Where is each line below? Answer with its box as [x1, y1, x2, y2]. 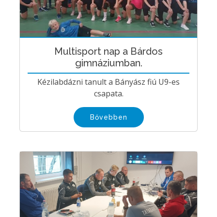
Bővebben [90, 113, 127, 122]
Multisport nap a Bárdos [54, 46, 163, 58]
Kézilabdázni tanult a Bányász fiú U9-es [37, 77, 180, 88]
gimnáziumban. [75, 57, 142, 69]
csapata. [93, 88, 124, 99]
